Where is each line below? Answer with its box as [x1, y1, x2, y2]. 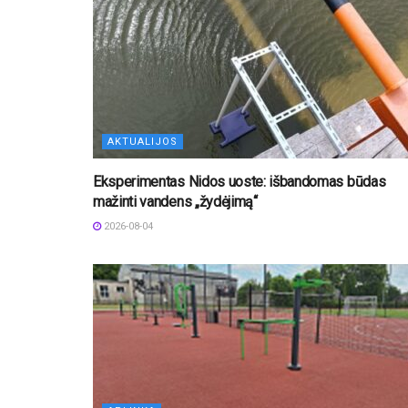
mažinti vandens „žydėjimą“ [93, 192, 258, 210]
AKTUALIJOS [107, 135, 178, 148]
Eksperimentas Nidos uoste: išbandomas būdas [93, 172, 386, 190]
